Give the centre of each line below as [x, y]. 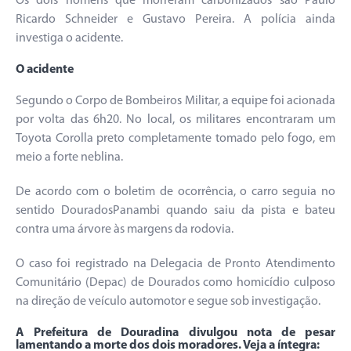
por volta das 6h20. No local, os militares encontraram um [175, 120]
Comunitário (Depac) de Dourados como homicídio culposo [175, 283]
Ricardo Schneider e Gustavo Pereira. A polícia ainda [175, 20]
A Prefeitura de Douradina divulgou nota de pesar [175, 333]
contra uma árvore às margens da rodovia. [125, 230]
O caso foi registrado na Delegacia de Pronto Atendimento [175, 264]
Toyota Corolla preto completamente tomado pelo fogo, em [175, 139]
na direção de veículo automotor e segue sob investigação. [168, 302]
